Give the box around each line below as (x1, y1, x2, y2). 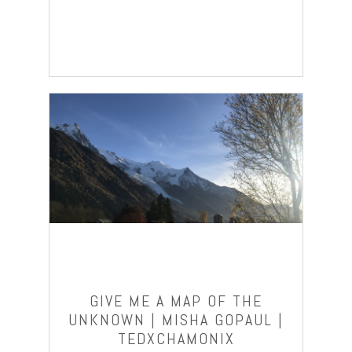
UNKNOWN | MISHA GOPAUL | (68, 309, 284, 330)
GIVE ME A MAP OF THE (90, 290, 262, 311)
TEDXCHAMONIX (117, 328, 235, 349)
